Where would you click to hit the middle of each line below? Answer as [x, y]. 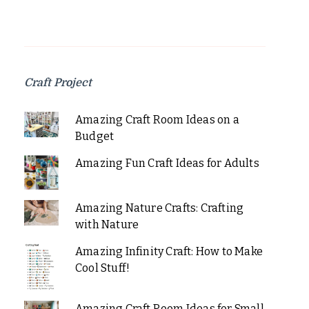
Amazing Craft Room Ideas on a [157, 119]
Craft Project [58, 82]
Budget [94, 136]
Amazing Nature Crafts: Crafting [159, 208]
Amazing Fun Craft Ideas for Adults [167, 163]
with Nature [107, 224]
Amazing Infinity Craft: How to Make [169, 251]
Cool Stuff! [102, 268]
